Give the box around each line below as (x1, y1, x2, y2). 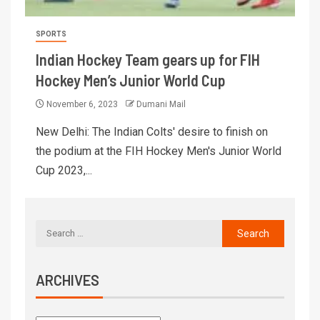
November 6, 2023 (44, 99, 120, 109)
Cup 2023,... (36, 163, 92, 177)
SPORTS (36, 29, 66, 38)
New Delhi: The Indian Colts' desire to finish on (36, 124, 268, 139)
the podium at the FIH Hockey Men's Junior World (36, 144, 281, 158)
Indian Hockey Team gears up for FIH (36, 49, 260, 69)
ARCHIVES (36, 271, 99, 289)
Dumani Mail (136, 99, 186, 109)
